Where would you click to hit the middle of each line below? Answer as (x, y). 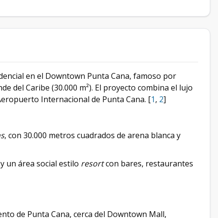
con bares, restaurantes (148, 164)
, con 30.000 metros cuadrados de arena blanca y (92, 136)
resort (92, 164)
